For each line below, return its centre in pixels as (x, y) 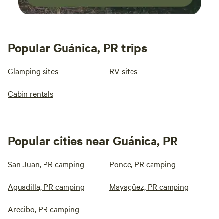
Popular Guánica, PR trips (77, 47)
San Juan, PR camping (46, 164)
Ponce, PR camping (142, 164)
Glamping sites (33, 71)
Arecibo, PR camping (44, 209)
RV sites (123, 71)
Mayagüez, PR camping (149, 186)
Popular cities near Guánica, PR (93, 140)
